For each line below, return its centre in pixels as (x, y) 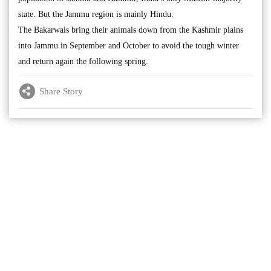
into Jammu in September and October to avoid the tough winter (129, 46)
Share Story (61, 91)
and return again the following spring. (83, 61)
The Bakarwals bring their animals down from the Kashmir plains (131, 30)
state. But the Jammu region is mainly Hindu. (96, 14)
